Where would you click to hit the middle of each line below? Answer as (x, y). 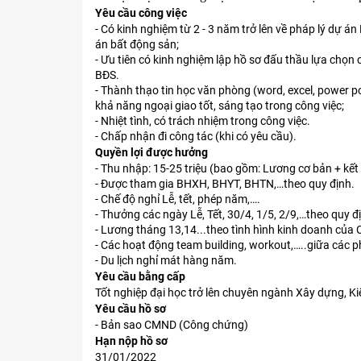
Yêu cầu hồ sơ (131, 309)
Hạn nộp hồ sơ (131, 341)
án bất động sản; (137, 45)
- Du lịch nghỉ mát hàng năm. (166, 261)
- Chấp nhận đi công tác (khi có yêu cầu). (196, 137)
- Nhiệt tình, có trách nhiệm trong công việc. (203, 121)
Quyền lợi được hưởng (151, 153)
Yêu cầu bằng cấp (140, 277)
